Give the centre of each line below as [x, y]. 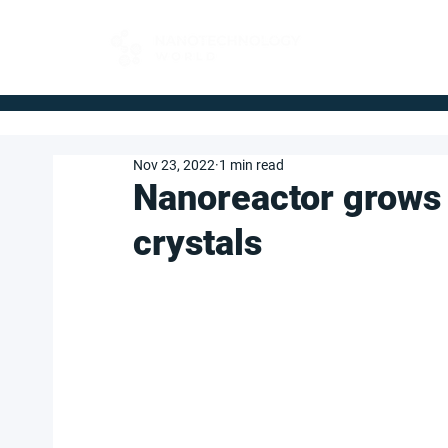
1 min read [251, 165]
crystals [197, 243]
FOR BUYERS [375, 39]
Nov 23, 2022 [174, 165]
